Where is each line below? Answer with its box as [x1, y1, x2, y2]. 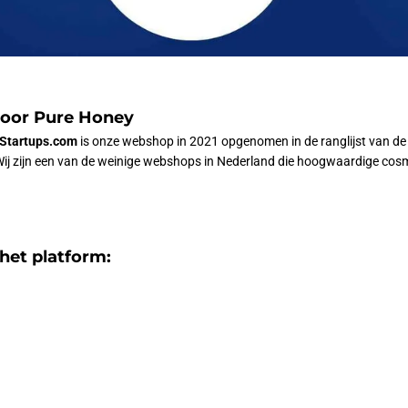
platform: [32, 246, 111, 267]
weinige [97, 154, 143, 169]
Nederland [217, 154, 278, 169]
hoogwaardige [297, 154, 382, 169]
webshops [143, 154, 204, 169]
